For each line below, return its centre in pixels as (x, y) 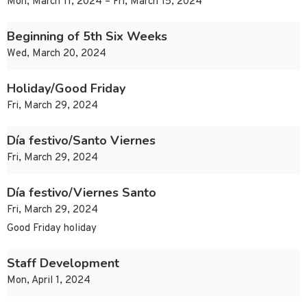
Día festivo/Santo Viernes (81, 141)
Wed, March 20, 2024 (57, 54)
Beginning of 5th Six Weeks (87, 37)
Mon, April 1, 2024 (49, 281)
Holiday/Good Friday (66, 89)
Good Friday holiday (52, 229)
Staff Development (63, 263)
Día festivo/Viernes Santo (82, 193)
